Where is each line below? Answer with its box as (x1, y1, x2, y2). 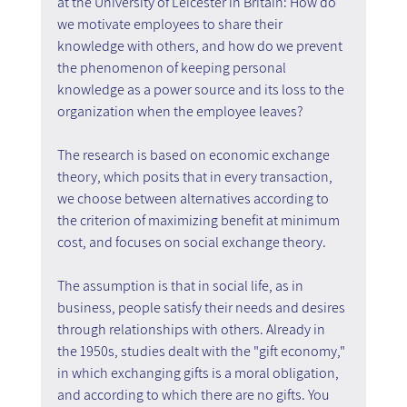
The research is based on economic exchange (56, 144, 333, 164)
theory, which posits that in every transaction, (56, 166, 335, 186)
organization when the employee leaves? (56, 101, 303, 121)
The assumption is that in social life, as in (56, 275, 306, 295)
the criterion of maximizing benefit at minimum (56, 210, 342, 230)
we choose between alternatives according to (56, 188, 332, 208)
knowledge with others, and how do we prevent (56, 35, 345, 55)
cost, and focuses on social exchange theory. (56, 232, 326, 252)
